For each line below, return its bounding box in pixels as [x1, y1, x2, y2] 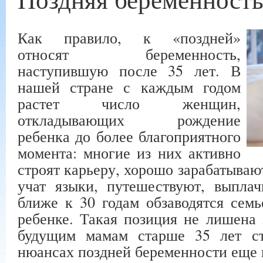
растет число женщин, [18, 93, 241, 113]
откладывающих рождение [18, 109, 241, 130]
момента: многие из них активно [18, 142, 241, 163]
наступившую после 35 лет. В [18, 60, 241, 80]
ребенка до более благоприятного [18, 126, 241, 146]
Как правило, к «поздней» [18, 27, 241, 48]
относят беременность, [18, 43, 241, 64]
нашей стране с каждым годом [18, 76, 241, 97]
